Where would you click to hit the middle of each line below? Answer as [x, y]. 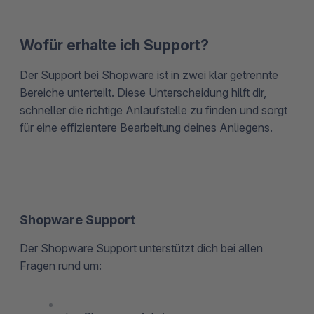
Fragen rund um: [61, 265]
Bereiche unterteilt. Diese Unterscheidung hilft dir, [143, 92]
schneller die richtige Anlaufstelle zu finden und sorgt [153, 110]
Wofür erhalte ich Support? [114, 45]
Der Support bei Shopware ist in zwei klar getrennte [149, 75]
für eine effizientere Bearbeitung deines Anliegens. [146, 127]
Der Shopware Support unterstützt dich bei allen [141, 248]
